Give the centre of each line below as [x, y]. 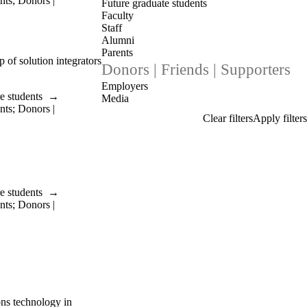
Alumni [118, 40]
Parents [117, 52]
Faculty [118, 15]
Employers [125, 86]
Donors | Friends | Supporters [196, 70]
